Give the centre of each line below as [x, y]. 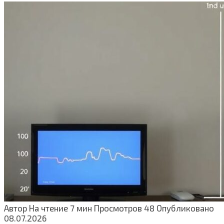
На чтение [48, 208]
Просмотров [118, 208]
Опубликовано [185, 208]
